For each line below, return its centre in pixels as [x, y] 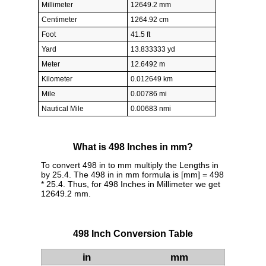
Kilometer [57, 79]
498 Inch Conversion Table [133, 234]
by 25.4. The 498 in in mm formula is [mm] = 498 [132, 175]
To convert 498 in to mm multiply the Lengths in [130, 165]
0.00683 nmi [151, 108]
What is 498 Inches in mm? [133, 147]
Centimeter [59, 19]
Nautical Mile [63, 108]
